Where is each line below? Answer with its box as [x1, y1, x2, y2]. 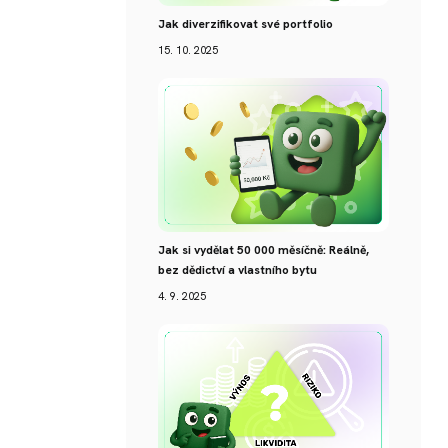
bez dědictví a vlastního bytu [158, 262, 317, 278]
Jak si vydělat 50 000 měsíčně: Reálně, [158, 242, 369, 258]
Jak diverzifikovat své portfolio [158, 16, 333, 32]
